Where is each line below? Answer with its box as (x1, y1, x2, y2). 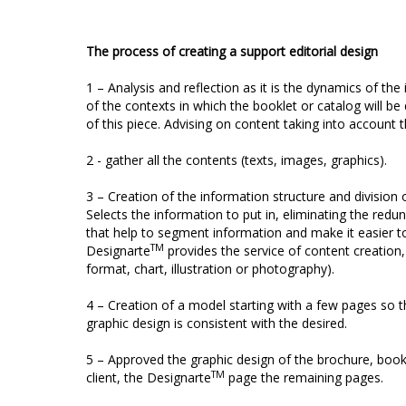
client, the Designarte (86, 369, 211, 386)
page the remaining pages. (225, 369, 383, 386)
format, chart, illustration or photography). (86, 260, 334, 277)
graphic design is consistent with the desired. (86, 314, 347, 332)
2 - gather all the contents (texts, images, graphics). (86, 151, 387, 169)
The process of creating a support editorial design (86, 43, 378, 60)
